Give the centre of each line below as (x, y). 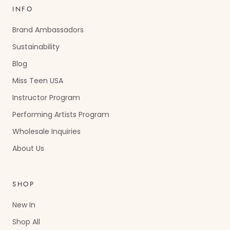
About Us (28, 148)
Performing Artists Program (61, 114)
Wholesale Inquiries (46, 131)
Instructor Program (46, 97)
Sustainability (36, 46)
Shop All (26, 222)
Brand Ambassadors (48, 30)
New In (24, 205)
